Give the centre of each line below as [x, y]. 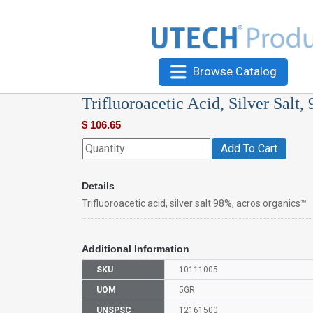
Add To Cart [249, 148]
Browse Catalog [234, 71]
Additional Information [136, 248]
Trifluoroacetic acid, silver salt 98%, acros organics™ [194, 203]
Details [98, 185]
